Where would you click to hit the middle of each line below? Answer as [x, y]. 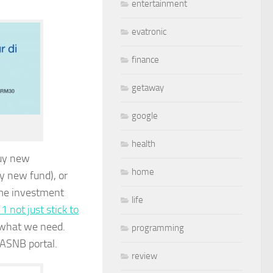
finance [145, 59]
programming [158, 228]
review [144, 256]
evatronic [149, 31]
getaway [148, 87]
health [144, 144]
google [145, 115]
